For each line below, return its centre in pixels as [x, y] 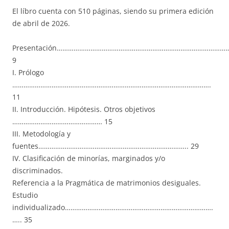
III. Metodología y [41, 134]
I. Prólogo [28, 73]
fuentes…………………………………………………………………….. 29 [106, 146]
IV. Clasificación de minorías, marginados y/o [89, 158]
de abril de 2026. [41, 24]
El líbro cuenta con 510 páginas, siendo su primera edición [113, 11]
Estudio [25, 195]
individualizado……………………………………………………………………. [113, 208]
